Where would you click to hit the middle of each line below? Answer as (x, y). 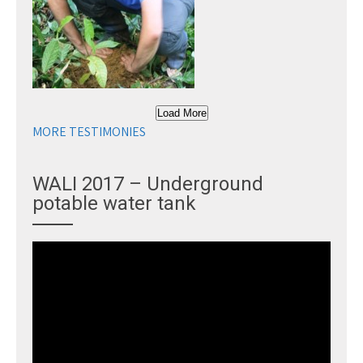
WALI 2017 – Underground (148, 184)
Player (49, 269)
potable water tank (114, 203)
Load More (181, 113)
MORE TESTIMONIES (89, 132)
